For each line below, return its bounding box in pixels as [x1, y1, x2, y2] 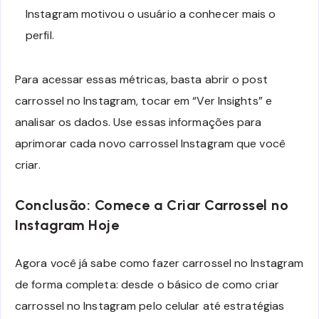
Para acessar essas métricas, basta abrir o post [15, 71, 268, 87]
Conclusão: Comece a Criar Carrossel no [15, 196, 288, 214]
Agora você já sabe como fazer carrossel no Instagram [15, 256, 304, 271]
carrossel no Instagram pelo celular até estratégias [15, 298, 285, 314]
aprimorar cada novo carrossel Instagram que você [15, 135, 286, 151]
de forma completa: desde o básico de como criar [15, 277, 279, 293]
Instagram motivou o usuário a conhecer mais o [26, 6, 276, 21]
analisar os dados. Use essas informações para [15, 114, 262, 130]
